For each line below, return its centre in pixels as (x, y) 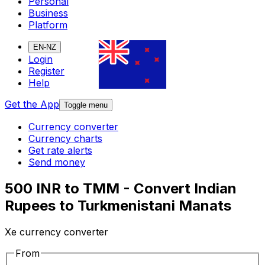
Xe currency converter (56, 232)
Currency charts (65, 139)
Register (46, 71)
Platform (48, 25)
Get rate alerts (60, 151)
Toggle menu (86, 105)
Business (48, 13)
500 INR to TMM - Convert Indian (121, 189)
